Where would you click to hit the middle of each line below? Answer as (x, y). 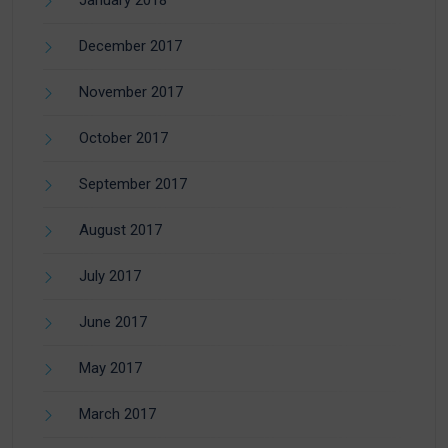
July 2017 (110, 276)
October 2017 (123, 138)
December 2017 (130, 46)
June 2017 (113, 322)
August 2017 (120, 230)
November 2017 (131, 92)
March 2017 (117, 414)
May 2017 (110, 368)
